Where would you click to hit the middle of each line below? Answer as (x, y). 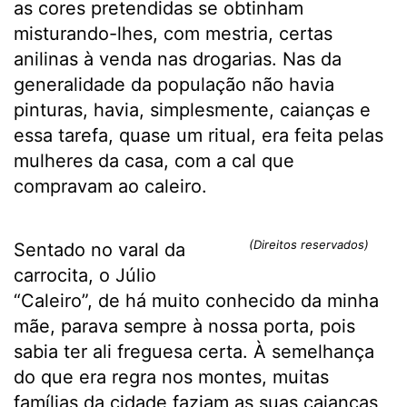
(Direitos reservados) (308, 245)
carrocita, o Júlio (85, 276)
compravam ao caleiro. (110, 187)
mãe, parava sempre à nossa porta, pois (184, 327)
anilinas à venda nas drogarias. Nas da (178, 60)
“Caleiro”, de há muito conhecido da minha (196, 301)
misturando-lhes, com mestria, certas (173, 34)
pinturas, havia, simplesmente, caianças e (192, 110)
